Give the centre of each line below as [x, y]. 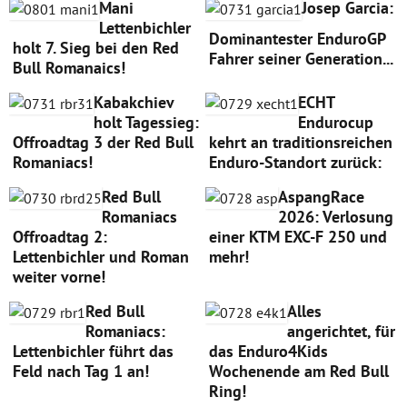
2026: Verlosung [335, 216]
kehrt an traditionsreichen [300, 142]
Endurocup [335, 122]
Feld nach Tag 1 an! [81, 371]
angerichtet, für [341, 331]
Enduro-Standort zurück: [295, 162]
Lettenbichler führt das [93, 351]
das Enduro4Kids [268, 351]
